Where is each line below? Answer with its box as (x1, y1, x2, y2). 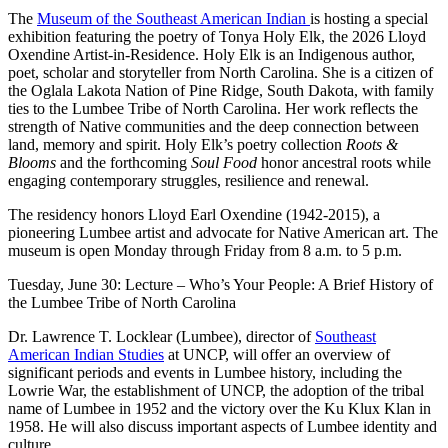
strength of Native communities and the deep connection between (8, 117, 419, 135)
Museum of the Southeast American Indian (37, 9, 310, 27)
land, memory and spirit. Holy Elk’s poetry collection (8, 135, 346, 153)
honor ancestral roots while (257, 153, 431, 171)
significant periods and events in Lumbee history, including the (8, 363, 402, 381)
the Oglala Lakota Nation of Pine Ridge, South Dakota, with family (8, 81, 434, 99)
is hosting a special (310, 9, 428, 27)
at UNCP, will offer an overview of (164, 345, 390, 363)
